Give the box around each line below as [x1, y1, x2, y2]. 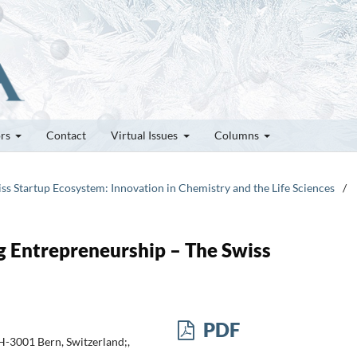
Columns [214, 127, 261, 142]
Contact [46, 127, 86, 142]
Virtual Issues [111, 127, 180, 142]
